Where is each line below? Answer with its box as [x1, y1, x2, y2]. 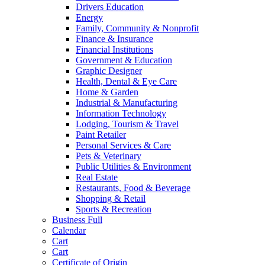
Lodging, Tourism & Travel [76, 119, 179, 130]
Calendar [52, 225, 86, 236]
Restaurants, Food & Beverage [76, 183, 190, 193]
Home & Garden [76, 87, 138, 98]
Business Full [52, 215, 102, 225]
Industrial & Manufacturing [76, 98, 177, 108]
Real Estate [76, 172, 118, 183]
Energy [76, 12, 103, 23]
